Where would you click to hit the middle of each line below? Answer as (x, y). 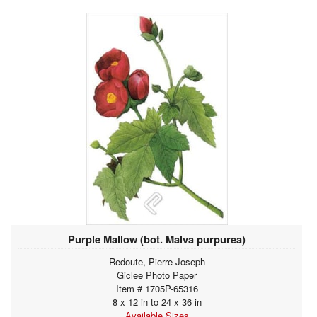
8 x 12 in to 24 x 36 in (157, 301)
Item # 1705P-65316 (157, 288)
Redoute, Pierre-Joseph (157, 261)
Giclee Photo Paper (157, 275)
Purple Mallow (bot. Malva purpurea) (157, 239)
